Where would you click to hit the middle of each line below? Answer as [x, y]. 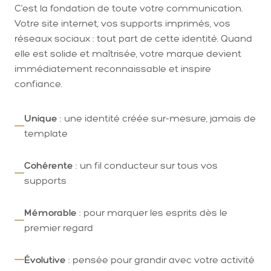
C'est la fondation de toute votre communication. [129, 8]
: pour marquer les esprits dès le [152, 212]
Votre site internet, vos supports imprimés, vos [122, 23]
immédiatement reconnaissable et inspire [113, 68]
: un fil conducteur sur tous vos [145, 165]
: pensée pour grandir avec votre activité [160, 260]
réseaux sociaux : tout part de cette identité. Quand [133, 38]
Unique [41, 118]
